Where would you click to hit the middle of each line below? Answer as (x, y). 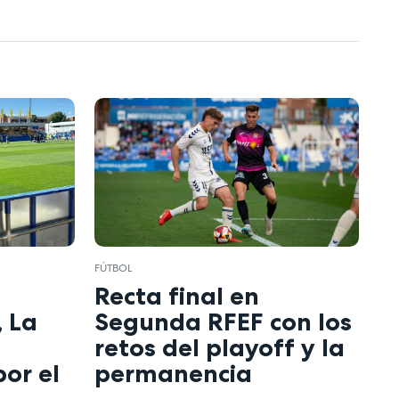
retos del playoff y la (220, 347)
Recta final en (177, 295)
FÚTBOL (114, 269)
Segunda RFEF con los (224, 321)
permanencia (174, 373)
